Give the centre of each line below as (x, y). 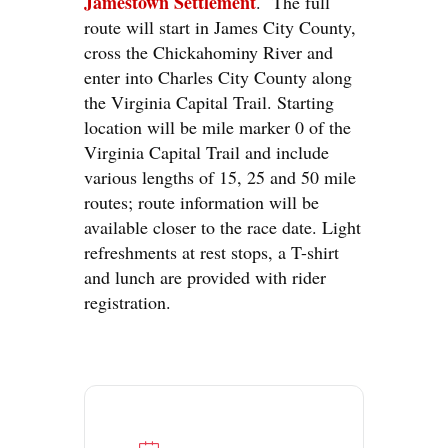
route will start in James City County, (220, 27)
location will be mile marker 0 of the (217, 127)
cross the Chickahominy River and (208, 52)
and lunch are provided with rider (205, 277)
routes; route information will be (201, 202)
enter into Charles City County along (218, 77)
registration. (127, 302)
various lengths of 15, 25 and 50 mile (220, 177)
